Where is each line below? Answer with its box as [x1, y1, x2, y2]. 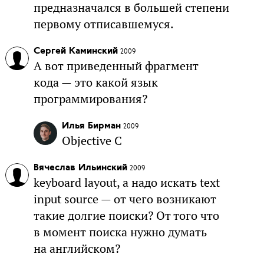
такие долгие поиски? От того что [33, 207, 219, 223]
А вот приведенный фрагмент [33, 58, 199, 74]
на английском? [33, 240, 120, 256]
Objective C [61, 133, 122, 148]
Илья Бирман [61, 121, 121, 131]
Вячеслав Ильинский [33, 163, 127, 173]
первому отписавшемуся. [33, 16, 174, 32]
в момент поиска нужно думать [33, 224, 207, 240]
